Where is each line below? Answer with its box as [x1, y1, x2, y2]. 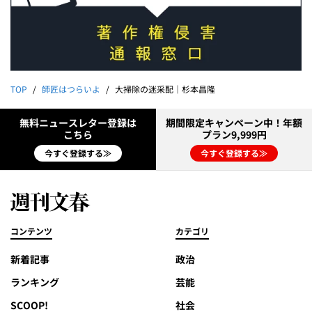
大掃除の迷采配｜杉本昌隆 [115, 83, 215, 96]
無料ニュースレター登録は [19, 116, 136, 130]
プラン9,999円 [201, 127, 267, 142]
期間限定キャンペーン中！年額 [166, 116, 302, 130]
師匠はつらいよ [42, 83, 100, 96]
